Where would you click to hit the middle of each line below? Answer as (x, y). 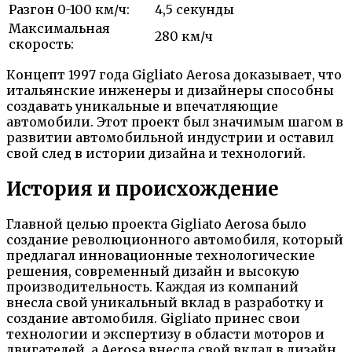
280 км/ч (184, 36)
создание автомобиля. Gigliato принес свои (153, 319)
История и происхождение (143, 189)
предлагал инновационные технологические (161, 256)
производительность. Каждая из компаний (152, 287)
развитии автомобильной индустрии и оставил (170, 137)
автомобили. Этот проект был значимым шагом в (175, 121)
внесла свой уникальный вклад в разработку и (165, 303)
